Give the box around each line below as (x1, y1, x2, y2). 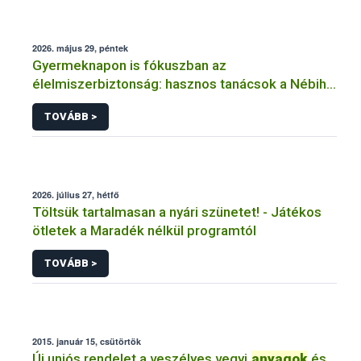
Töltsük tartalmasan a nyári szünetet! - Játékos (32, 203, 322, 220)
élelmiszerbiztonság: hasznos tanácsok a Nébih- (32, 76, 331, 93)
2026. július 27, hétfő (32, 188, 119, 201)
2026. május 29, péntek (32, 42, 128, 55)
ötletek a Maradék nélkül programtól (32, 222, 256, 239)
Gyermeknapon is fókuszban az (32, 57, 226, 74)
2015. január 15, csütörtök (32, 334, 141, 347)
